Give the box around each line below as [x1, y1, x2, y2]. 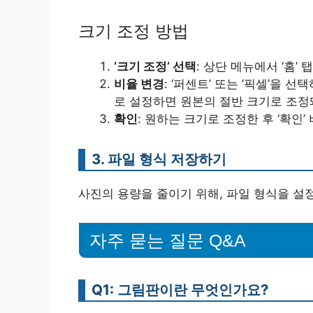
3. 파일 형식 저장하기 [92, 150, 226, 168]
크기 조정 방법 [78, 20, 189, 41]
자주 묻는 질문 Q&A [89, 231, 246, 251]
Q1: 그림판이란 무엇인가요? [92, 281, 268, 299]
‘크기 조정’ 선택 [114, 59, 196, 73]
